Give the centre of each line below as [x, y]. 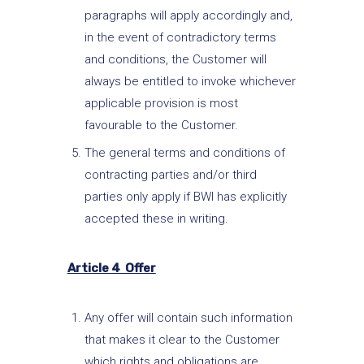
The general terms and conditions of [184, 153]
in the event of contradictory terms [180, 37]
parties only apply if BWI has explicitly [185, 197]
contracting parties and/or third [170, 175]
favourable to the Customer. [161, 125]
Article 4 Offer [111, 268]
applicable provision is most [161, 103]
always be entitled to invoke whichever [190, 81]
